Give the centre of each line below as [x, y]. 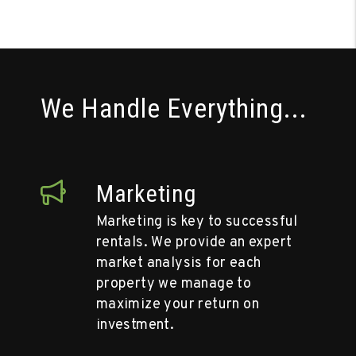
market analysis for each [178, 263]
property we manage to [174, 284]
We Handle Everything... [174, 108]
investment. [135, 325]
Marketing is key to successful [197, 222]
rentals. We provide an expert [194, 242]
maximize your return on [178, 304]
